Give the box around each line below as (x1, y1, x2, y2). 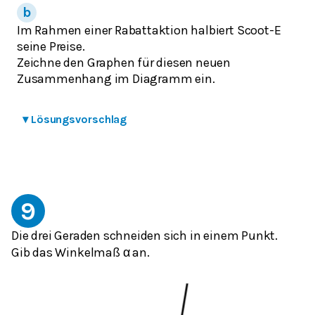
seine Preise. (17, 39, 85, 55)
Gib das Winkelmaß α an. (11, 245, 150, 261)
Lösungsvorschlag (30, 112, 127, 127)
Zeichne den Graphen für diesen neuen (17, 55, 231, 71)
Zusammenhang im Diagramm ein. (17, 71, 215, 87)
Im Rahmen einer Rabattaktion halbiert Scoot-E (17, 22, 281, 39)
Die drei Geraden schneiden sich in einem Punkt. (11, 228, 278, 244)
